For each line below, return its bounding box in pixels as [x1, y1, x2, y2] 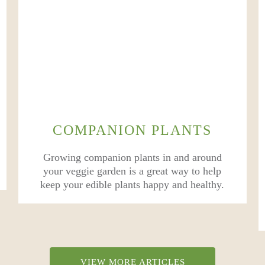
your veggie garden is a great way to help [43, 165, 222, 177]
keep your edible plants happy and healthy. [40, 179, 225, 190]
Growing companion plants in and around [43, 151, 222, 163]
